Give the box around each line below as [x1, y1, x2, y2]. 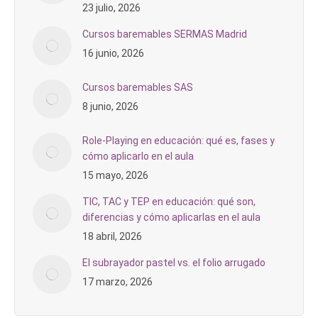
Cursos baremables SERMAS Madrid [82, 28, 247, 40]
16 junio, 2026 [82, 47, 144, 59]
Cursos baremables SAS [82, 81, 193, 93]
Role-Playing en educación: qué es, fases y [82, 134, 275, 146]
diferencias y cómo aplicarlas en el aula [82, 211, 261, 223]
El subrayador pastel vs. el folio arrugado [82, 256, 265, 268]
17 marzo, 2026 [82, 275, 153, 287]
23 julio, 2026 [82, 1, 141, 13]
